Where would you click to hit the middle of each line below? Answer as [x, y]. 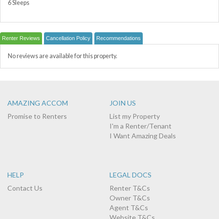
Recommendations [119, 38]
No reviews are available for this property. [63, 56]
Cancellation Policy [68, 38]
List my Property [135, 116]
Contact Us [25, 188]
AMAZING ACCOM [38, 103]
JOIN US [123, 103]
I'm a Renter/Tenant [141, 126]
